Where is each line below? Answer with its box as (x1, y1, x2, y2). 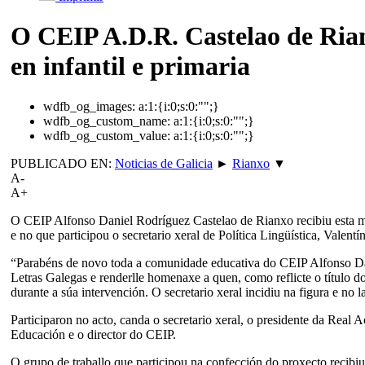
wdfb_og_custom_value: (43, 128, 170, 143)
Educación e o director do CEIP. (11, 327, 176, 341)
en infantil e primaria (11, 51, 250, 81)
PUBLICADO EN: (11, 156, 115, 170)
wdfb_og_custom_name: (43, 113, 170, 128)
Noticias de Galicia (115, 156, 213, 170)
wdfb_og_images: (43, 99, 135, 113)
